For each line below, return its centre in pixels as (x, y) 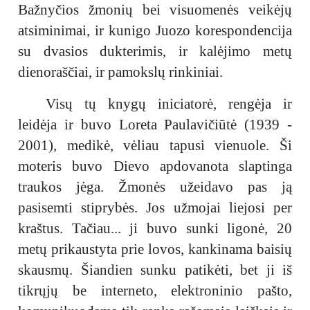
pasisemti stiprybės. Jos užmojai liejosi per (155, 208)
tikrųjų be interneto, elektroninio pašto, (155, 291)
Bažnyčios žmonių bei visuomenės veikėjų (155, 10)
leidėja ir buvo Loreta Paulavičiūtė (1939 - (155, 125)
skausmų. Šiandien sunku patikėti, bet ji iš (155, 270)
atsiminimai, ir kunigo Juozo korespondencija (155, 30)
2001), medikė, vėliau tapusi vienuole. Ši (155, 145)
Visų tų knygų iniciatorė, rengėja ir (169, 104)
